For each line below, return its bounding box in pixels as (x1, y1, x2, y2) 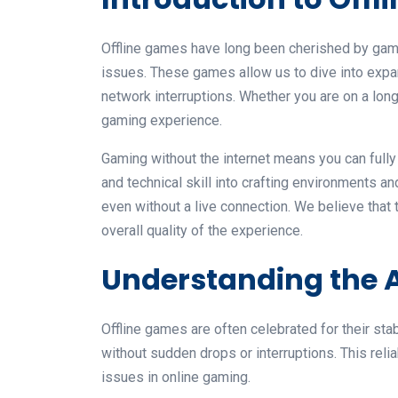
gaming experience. (101, 111, 222, 129)
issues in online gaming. (101, 368, 251, 386)
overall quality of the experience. (101, 221, 303, 239)
